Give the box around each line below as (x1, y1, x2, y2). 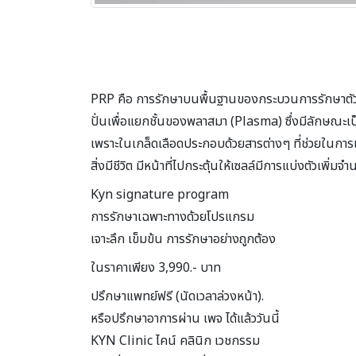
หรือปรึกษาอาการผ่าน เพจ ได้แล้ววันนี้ (91, 309, 280, 329)
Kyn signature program (91, 185, 229, 205)
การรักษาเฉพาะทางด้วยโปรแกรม (91, 207, 254, 227)
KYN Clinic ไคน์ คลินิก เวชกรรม (91, 331, 260, 351)
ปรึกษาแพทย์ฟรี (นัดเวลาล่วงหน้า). (91, 287, 264, 307)
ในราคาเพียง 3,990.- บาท (91, 258, 221, 278)
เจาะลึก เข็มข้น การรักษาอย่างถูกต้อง (91, 230, 276, 250)
